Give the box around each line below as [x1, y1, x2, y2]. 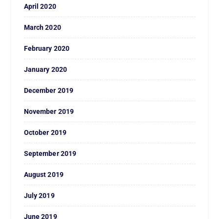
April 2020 [23, 2, 56, 10]
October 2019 [23, 128, 67, 136]
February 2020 [23, 44, 70, 52]
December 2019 [23, 86, 74, 94]
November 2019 [23, 107, 74, 115]
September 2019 [23, 149, 77, 157]
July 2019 [23, 191, 55, 199]
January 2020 [23, 65, 67, 73]
